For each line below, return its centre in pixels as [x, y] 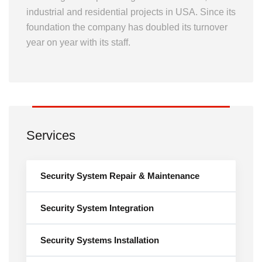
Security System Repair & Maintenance [120, 176]
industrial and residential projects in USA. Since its [131, 12]
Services [51, 135]
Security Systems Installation [100, 240]
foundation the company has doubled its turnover [127, 27]
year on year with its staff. [78, 42]
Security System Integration [97, 208]
